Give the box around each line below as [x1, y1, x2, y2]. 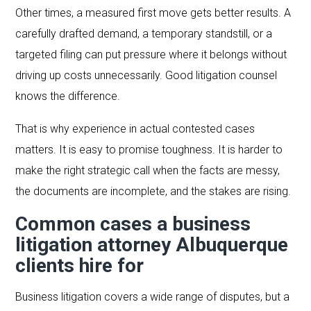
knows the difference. [15, 89, 121, 103]
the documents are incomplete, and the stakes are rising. [15, 184, 292, 198]
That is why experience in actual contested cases [15, 121, 255, 135]
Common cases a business [15, 212, 251, 235]
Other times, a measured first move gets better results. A [15, 6, 292, 19]
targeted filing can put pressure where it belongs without [15, 47, 287, 61]
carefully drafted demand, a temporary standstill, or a [15, 26, 273, 40]
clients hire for [15, 253, 144, 277]
